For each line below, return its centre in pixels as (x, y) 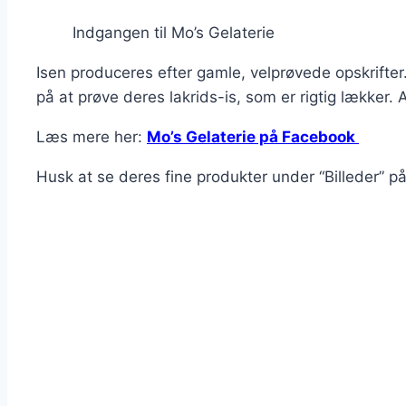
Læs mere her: (92, 136)
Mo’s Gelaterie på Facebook (253, 136)
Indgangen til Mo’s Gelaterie (174, 32)
